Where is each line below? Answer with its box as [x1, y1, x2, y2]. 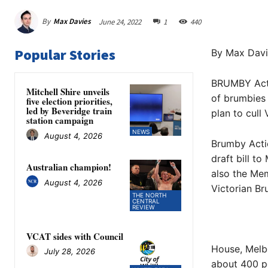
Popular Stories [14, 45, 115, 65]
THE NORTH [132, 191, 167, 199]
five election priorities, [26, 95, 112, 108]
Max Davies [53, 16, 91, 27]
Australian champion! [26, 160, 111, 174]
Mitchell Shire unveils [26, 85, 109, 99]
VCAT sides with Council [26, 229, 123, 243]
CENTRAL [132, 197, 160, 205]
